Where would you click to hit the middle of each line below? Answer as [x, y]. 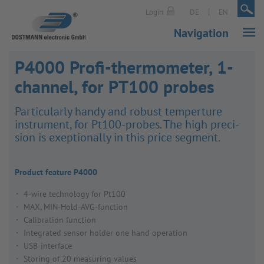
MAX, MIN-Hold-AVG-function [76, 207]
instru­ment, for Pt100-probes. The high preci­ [127, 124]
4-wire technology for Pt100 [75, 194]
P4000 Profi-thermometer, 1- [124, 67]
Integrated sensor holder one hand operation [105, 233]
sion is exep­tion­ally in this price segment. [118, 137]
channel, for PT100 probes [115, 86]
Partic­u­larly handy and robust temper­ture [118, 111]
